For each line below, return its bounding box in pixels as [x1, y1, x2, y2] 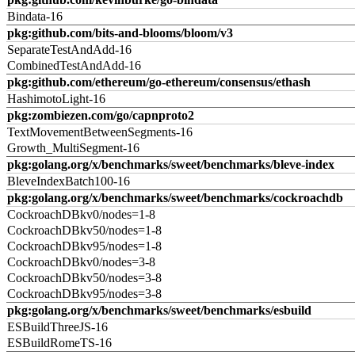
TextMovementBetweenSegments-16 [7, 125, 193, 139]
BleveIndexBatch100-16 [7, 174, 130, 188]
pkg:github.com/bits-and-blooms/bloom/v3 [7, 26, 233, 40]
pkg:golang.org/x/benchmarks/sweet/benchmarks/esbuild [7, 303, 311, 317]
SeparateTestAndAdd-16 [7, 43, 132, 56]
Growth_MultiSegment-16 [7, 141, 139, 155]
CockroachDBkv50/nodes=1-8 [7, 223, 162, 237]
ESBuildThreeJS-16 [7, 320, 108, 334]
